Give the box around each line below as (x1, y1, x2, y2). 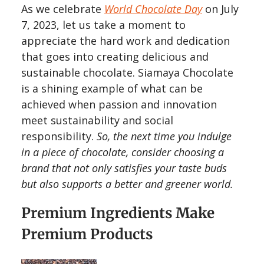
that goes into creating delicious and (21, 49, 209, 64)
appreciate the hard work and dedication (21, 33, 230, 48)
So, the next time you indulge (97, 128, 232, 143)
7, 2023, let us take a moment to (21, 17, 186, 32)
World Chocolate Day (104, 1, 202, 16)
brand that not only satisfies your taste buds (21, 160, 227, 175)
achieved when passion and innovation (21, 97, 217, 111)
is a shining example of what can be (21, 81, 203, 95)
